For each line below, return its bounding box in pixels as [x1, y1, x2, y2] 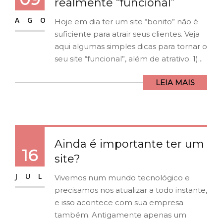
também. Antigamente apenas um [55, 210, 186, 220]
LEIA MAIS [156, 78, 195, 88]
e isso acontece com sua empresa [55, 198, 183, 208]
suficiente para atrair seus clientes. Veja [55, 29, 200, 39]
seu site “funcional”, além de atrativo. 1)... [55, 54, 203, 64]
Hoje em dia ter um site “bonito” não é [55, 17, 198, 27]
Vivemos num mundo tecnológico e [55, 173, 190, 183]
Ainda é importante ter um [55, 137, 204, 151]
